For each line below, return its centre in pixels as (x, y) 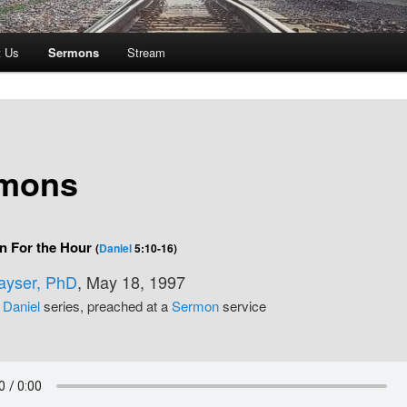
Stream (147, 53)
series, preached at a (105, 306)
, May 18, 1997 (131, 282)
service (242, 306)
